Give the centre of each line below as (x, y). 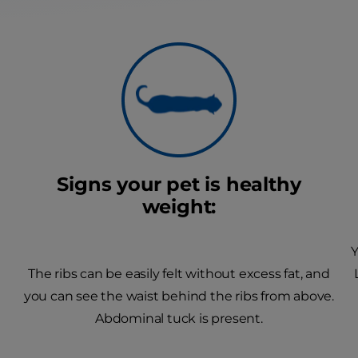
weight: (179, 207)
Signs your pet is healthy (179, 184)
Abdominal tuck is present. (179, 318)
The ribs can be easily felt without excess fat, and (179, 274)
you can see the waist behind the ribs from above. (179, 296)
